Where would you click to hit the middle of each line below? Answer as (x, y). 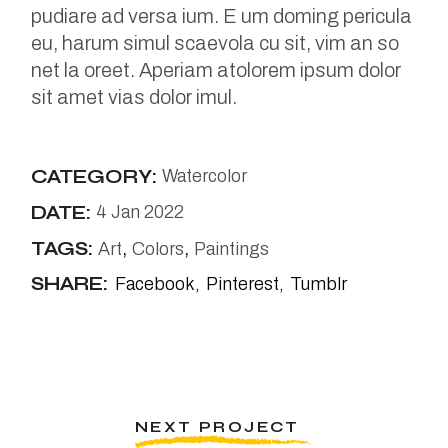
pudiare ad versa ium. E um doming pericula (222, 16)
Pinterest (243, 284)
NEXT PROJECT (217, 427)
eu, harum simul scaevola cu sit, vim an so (215, 43)
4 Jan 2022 (140, 212)
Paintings (232, 249)
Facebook (155, 284)
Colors (158, 249)
